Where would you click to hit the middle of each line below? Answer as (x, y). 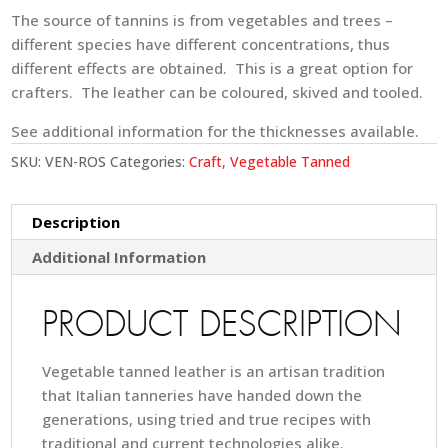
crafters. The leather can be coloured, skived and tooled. (217, 91)
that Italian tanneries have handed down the (202, 394)
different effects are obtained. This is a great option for (212, 67)
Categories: (150, 161)
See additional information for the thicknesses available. (215, 130)
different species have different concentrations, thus (201, 43)
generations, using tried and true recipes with (207, 418)
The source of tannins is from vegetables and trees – (202, 19)
